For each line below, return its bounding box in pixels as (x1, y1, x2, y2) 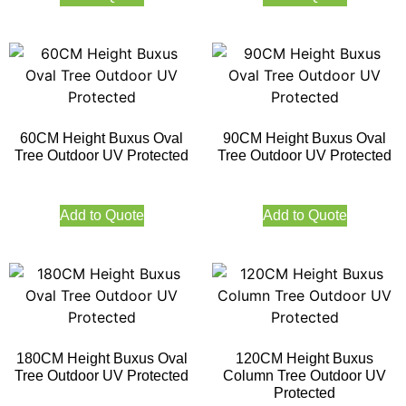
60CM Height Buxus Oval (20, 130, 183, 146)
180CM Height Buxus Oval (15, 350, 188, 366)
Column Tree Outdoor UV (223, 367, 386, 383)
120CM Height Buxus (236, 350, 373, 366)
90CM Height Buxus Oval (223, 130, 386, 146)
